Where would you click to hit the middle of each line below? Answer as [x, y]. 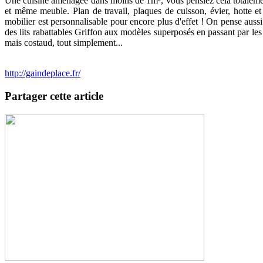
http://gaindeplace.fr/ [43, 73]
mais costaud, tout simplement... [64, 43]
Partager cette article [54, 96]
